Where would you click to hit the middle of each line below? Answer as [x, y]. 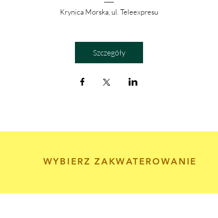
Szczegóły [109, 52]
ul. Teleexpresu [135, 12]
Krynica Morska [84, 12]
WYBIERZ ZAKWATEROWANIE [120, 161]
